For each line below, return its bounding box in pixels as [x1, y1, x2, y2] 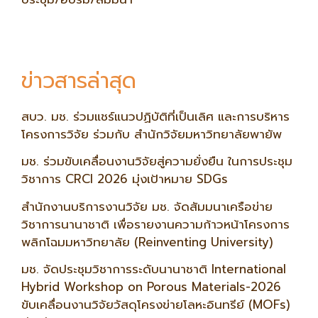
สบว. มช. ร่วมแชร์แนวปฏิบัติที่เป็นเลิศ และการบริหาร [21, 106, 290, 126]
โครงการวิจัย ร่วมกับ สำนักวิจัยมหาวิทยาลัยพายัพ [21, 124, 282, 143]
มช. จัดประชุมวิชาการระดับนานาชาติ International [21, 260, 286, 279]
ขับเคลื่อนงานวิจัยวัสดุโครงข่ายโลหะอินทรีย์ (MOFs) [21, 295, 290, 314]
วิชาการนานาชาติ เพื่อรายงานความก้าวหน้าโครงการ [21, 214, 290, 234]
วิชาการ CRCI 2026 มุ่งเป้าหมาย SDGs [21, 170, 228, 189]
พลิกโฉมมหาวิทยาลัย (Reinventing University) [21, 232, 273, 251]
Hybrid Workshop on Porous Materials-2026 [21, 278, 281, 297]
